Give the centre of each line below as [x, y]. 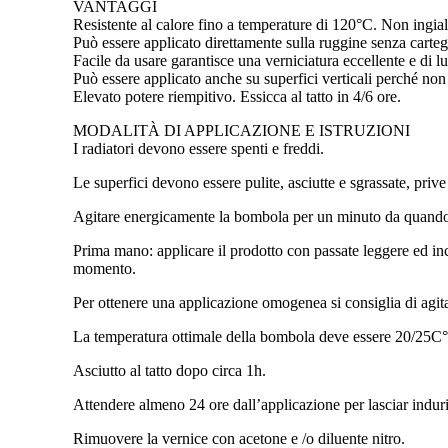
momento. [104, 268]
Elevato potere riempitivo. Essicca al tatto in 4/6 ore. [237, 96]
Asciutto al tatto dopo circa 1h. [169, 370]
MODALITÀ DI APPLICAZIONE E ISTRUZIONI [241, 130]
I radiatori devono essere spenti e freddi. [198, 148]
